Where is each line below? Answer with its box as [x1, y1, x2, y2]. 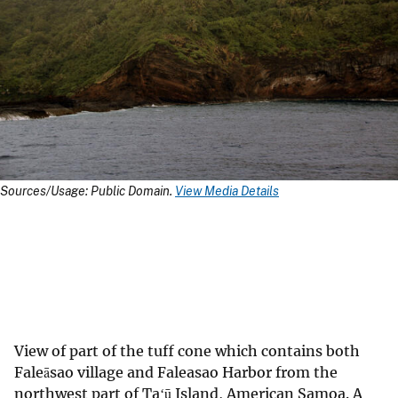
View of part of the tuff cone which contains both [14, 341, 360, 360]
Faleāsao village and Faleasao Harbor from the [14, 362, 338, 381]
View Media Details [175, 183, 279, 198]
